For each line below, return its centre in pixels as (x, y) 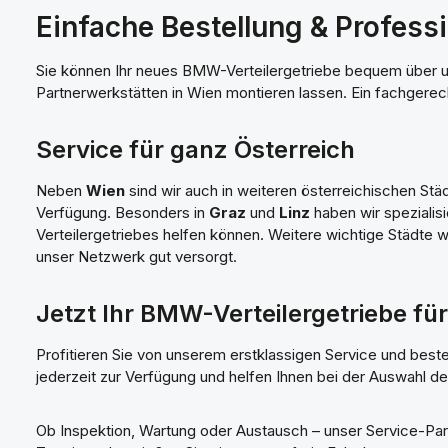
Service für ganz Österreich (195, 149)
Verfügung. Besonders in (122, 212)
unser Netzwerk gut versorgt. (136, 256)
